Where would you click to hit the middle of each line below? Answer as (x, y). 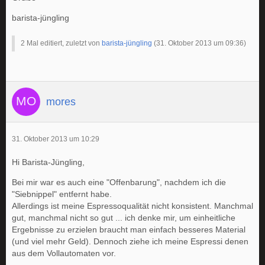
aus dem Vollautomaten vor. (64, 253)
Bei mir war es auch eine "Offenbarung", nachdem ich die (119, 182)
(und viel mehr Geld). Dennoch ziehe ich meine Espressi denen (130, 242)
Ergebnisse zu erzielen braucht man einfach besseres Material (129, 230)
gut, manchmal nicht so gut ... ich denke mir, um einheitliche (124, 218)
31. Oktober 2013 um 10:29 (56, 139)
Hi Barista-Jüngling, (48, 162)
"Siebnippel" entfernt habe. (62, 194)
